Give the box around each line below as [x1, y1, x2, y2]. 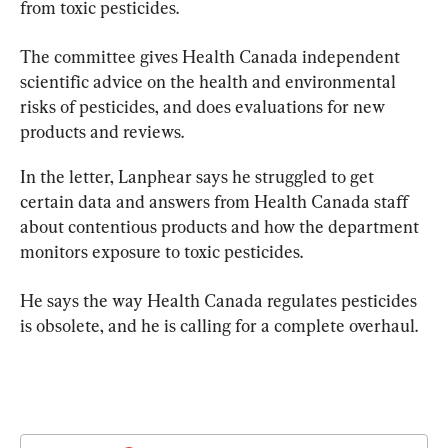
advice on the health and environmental [89, 70, 400, 92]
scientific [20, 70, 89, 92]
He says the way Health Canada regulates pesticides [20, 289, 421, 311]
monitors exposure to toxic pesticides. [20, 240, 303, 262]
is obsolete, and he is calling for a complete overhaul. [20, 314, 418, 336]
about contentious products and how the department [20, 215, 423, 237]
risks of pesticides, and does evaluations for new [20, 95, 389, 117]
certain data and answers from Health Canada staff [20, 190, 412, 212]
